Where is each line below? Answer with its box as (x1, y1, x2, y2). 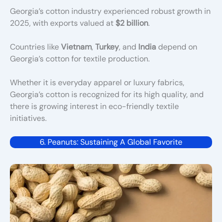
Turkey (95, 41, 119, 52)
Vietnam (61, 41, 92, 52)
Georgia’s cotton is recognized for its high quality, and (10, 89, 204, 100)
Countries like (10, 41, 61, 52)
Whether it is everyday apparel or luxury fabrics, (10, 77, 184, 88)
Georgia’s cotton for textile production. (10, 53, 150, 64)
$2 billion (115, 17, 148, 28)
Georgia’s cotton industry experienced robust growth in (10, 5, 211, 16)
